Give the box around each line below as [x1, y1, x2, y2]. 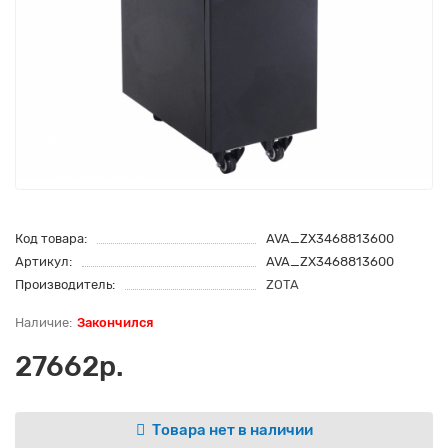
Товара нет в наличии [151, 421, 313, 440]
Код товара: [15, 230, 87, 246]
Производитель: [15, 276, 115, 292]
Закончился [77, 314, 153, 330]
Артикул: [15, 253, 72, 269]
